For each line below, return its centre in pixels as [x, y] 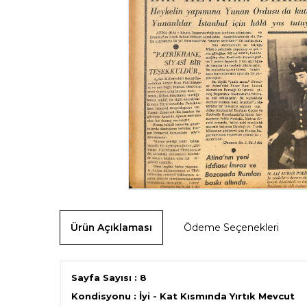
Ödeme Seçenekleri [231, 227]
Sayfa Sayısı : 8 [109, 277]
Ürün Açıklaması [111, 227]
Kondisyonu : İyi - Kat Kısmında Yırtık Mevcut [183, 296]
